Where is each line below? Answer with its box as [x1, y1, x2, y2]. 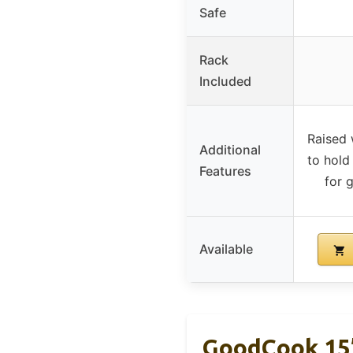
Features [199, 163, 251, 180]
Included [199, 73, 251, 90]
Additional [199, 142, 261, 158]
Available [199, 241, 253, 258]
